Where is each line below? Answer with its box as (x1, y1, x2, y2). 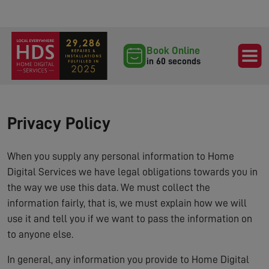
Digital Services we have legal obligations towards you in (7, 166, 258, 177)
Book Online (147, 45, 201, 56)
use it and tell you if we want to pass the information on (7, 213, 252, 224)
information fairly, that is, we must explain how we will (7, 198, 247, 208)
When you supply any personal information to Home (7, 151, 234, 162)
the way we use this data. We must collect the (7, 182, 210, 193)
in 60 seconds (147, 56, 201, 66)
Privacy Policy (7, 115, 110, 132)
